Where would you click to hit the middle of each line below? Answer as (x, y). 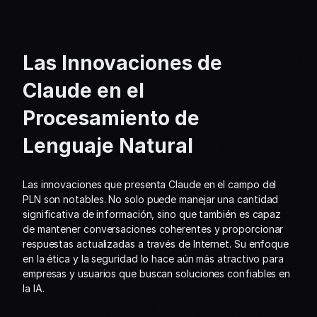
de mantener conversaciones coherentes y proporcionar (153, 229)
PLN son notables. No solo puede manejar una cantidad (151, 199)
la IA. (34, 288)
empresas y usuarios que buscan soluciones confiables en (157, 273)
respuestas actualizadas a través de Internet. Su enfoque (156, 244)
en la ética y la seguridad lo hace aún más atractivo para (153, 259)
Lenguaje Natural (108, 146)
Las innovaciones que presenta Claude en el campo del (150, 184)
